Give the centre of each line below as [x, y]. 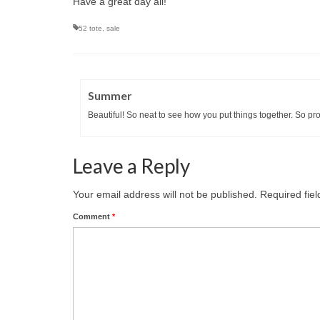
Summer [110, 95]
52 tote [90, 28]
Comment [92, 216]
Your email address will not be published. [165, 194]
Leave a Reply [131, 165]
